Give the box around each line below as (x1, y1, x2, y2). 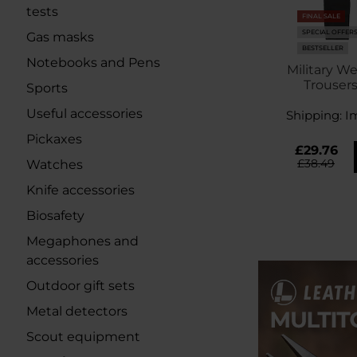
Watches (26, 157, 83, 172)
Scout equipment (26, 329, 140, 344)
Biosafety (26, 208, 84, 223)
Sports (26, 80, 68, 96)
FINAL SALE (301, 12, 340, 20)
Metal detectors (26, 304, 127, 319)
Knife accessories (26, 182, 135, 198)
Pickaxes (26, 131, 82, 147)
